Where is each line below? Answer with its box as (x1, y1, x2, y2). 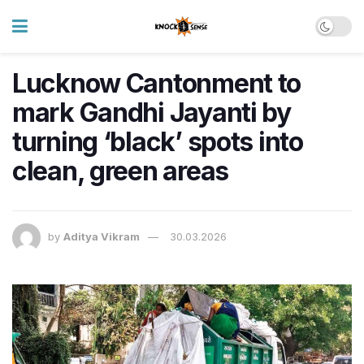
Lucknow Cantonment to (12, 67, 301, 99)
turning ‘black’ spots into (12, 126, 303, 158)
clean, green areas (12, 155, 228, 187)
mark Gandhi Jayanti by (12, 97, 291, 128)
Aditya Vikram (63, 230, 140, 244)
